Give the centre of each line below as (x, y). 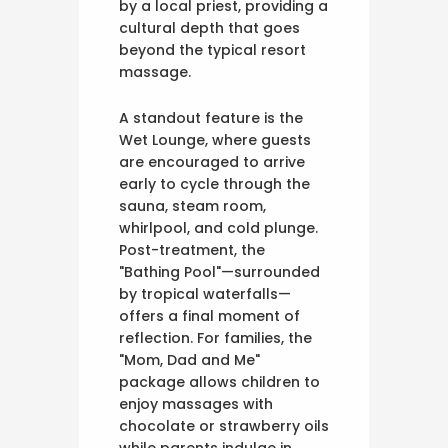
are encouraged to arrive (212, 161)
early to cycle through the (214, 183)
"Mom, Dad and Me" (189, 359)
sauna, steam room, (192, 205)
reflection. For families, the (215, 337)
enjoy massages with (196, 403)
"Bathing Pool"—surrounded (219, 271)
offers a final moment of (209, 315)
